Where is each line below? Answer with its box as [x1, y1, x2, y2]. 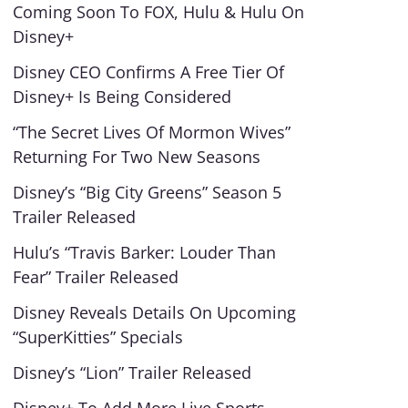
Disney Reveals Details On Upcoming [13, 301, 297, 323]
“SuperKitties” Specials [13, 326, 184, 348]
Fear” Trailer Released [13, 266, 179, 288]
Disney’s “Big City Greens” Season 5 [13, 181, 282, 203]
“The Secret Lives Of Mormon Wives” [13, 121, 291, 143]
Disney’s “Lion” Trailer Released [13, 362, 252, 383]
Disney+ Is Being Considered [13, 86, 232, 107]
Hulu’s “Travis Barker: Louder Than [13, 241, 277, 263]
